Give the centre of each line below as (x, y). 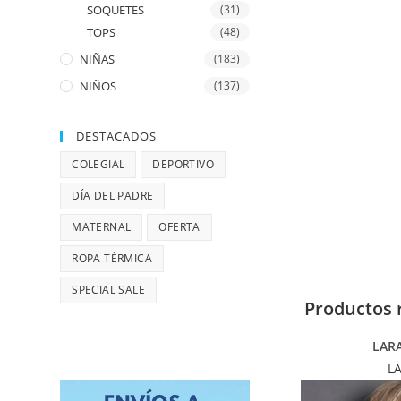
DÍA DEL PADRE (113, 196)
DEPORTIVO (183, 164)
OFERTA (179, 227)
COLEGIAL (98, 164)
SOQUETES (116, 10)
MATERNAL (102, 227)
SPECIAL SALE (109, 290)
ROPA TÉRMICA (112, 258)
